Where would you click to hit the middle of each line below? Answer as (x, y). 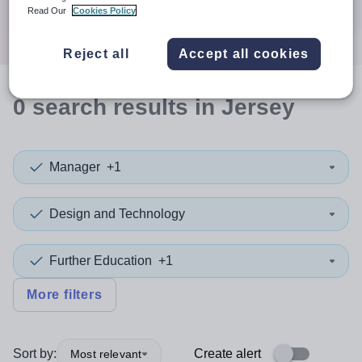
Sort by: (35, 354)
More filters (65, 295)
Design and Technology (117, 214)
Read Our (48, 10)
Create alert (227, 354)
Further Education (101, 261)
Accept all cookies (244, 53)
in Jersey (242, 107)
